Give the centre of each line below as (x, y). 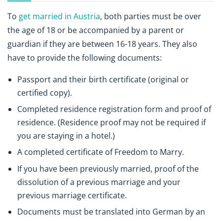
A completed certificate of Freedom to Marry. (101, 152)
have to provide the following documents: (85, 57)
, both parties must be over (151, 16)
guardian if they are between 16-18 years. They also (102, 44)
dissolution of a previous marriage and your (99, 182)
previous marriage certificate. (72, 195)
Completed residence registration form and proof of (114, 109)
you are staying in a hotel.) (66, 136)
